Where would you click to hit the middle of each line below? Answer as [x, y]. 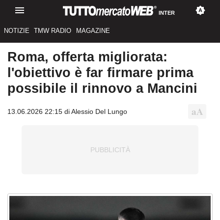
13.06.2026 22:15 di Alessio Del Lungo [67, 111]
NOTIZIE [16, 31]
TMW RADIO [53, 31]
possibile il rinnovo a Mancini [102, 88]
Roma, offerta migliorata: [87, 57]
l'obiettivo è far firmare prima [100, 73]
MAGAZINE [93, 31]
